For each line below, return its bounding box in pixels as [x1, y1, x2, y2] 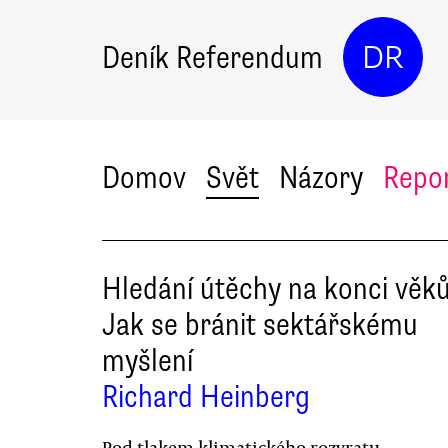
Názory [279, 158, 363, 197]
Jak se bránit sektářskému [102, 305, 418, 344]
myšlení [102, 341, 193, 380]
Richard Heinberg [102, 377, 310, 416]
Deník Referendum [102, 37, 323, 77]
